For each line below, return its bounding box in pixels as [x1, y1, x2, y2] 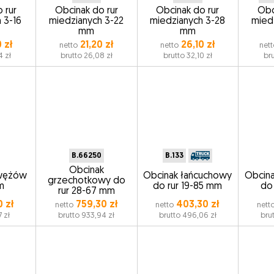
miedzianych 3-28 [150, 17, 226, 26]
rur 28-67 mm [57, 187, 115, 196]
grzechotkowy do [47, 176, 125, 186]
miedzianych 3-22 [49, 17, 124, 26]
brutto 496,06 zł [158, 212, 217, 220]
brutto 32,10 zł [163, 52, 212, 60]
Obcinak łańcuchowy [143, 171, 232, 181]
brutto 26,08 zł [60, 52, 113, 60]
